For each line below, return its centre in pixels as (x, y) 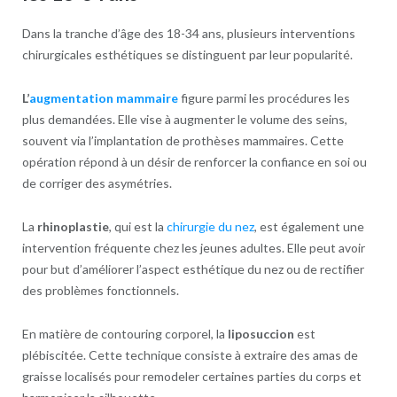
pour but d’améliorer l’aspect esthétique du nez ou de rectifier (193, 269)
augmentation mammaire (103, 97)
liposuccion (261, 333)
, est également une (309, 226)
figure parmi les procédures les (264, 97)
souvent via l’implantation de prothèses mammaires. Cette (183, 140)
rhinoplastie (73, 226)
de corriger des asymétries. (97, 183)
